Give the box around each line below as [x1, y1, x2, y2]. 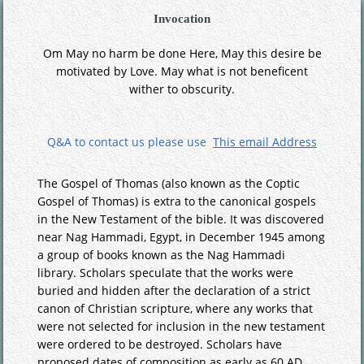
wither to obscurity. [129, 81, 235, 97]
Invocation [154, 11, 210, 26]
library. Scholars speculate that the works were [37, 265, 294, 281]
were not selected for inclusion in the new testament [37, 318, 326, 335]
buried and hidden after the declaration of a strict [37, 283, 311, 299]
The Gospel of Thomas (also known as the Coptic [37, 175, 301, 192]
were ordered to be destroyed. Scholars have [37, 336, 283, 353]
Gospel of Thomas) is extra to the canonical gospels [37, 193, 317, 210]
